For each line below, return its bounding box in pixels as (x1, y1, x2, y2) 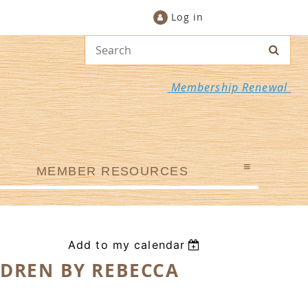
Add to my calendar (67, 238, 186, 252)
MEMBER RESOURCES (36, 164, 189, 178)
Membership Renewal (170, 80, 287, 95)
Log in (171, 10, 203, 23)
